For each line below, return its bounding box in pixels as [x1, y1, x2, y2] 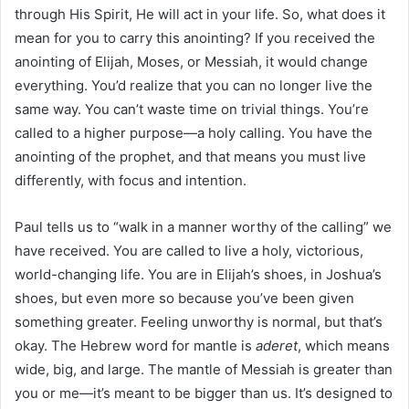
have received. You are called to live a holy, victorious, [15, 241, 363, 259]
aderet [256, 336, 298, 354]
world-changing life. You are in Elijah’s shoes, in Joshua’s [15, 265, 382, 283]
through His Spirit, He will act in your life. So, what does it [15, 5, 385, 23]
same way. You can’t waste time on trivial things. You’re [15, 100, 369, 118]
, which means [298, 336, 390, 354]
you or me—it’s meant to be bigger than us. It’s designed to [15, 383, 393, 402]
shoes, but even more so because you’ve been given [15, 288, 354, 307]
